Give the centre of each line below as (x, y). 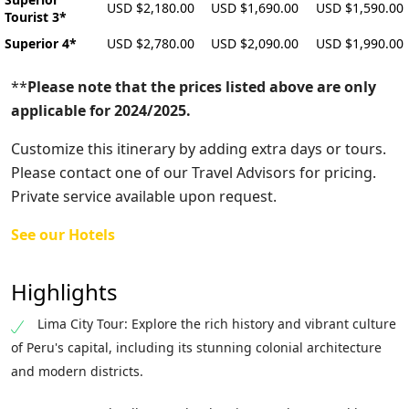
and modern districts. (77, 371)
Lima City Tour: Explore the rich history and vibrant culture (217, 324)
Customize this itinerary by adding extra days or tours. (199, 149)
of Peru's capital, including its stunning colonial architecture (196, 347)
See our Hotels (63, 235)
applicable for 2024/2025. (101, 110)
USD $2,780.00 (150, 43)
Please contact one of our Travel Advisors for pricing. (194, 173)
